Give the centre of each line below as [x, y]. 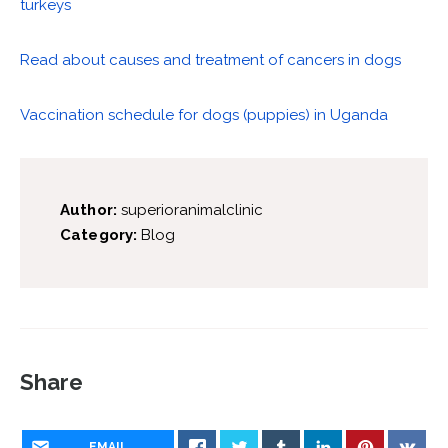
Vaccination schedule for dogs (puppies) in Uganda [204, 115]
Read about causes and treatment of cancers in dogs [210, 60]
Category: [99, 235]
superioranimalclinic [190, 210]
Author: [89, 210]
